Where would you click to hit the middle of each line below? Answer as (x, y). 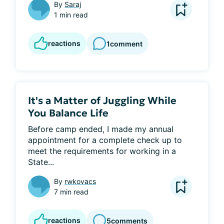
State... (41, 162)
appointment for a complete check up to (105, 140)
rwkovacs (80, 181)
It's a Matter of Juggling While (102, 100)
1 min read (71, 15)
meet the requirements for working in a (102, 151)
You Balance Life (68, 113)
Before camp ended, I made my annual (101, 129)
